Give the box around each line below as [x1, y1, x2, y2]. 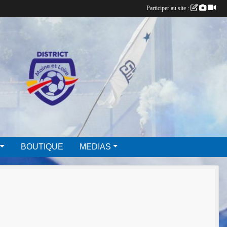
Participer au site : [146, 5, 191, 12]
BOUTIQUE [20, 142, 63, 151]
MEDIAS [79, 142, 111, 151]
